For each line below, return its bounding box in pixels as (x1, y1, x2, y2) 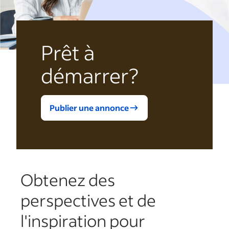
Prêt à (41, 39, 95, 66)
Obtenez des (20, 169, 115, 191)
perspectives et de (20, 190, 156, 211)
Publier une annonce (50, 102, 129, 113)
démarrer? (41, 62, 139, 89)
